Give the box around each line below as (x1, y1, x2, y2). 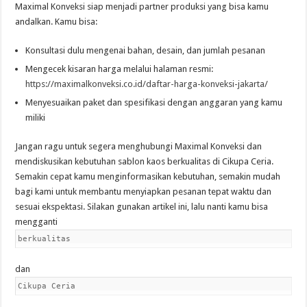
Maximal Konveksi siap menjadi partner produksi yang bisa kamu (15, 1, 269, 12)
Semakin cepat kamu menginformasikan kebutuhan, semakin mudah (15, 171, 281, 182)
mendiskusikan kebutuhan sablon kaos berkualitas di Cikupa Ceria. (15, 156, 274, 167)
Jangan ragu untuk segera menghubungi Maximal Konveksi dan (15, 141, 262, 151)
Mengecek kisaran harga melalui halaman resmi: (25, 64, 214, 74)
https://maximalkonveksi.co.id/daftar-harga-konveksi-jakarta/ (25, 79, 269, 89)
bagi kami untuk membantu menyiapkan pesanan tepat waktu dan (15, 186, 272, 197)
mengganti (15, 217, 58, 227)
